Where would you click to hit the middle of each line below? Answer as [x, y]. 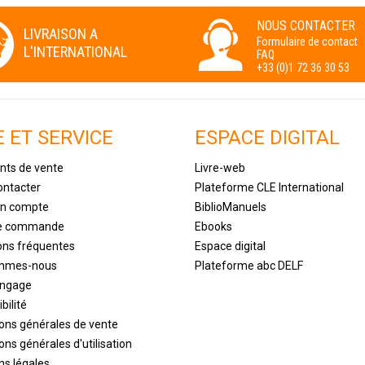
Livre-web [220, 167]
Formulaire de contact [307, 41]
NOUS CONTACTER [306, 25]
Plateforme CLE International [269, 187]
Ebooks [213, 226]
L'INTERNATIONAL [75, 51]
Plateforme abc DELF [249, 265]
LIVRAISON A [61, 33]
